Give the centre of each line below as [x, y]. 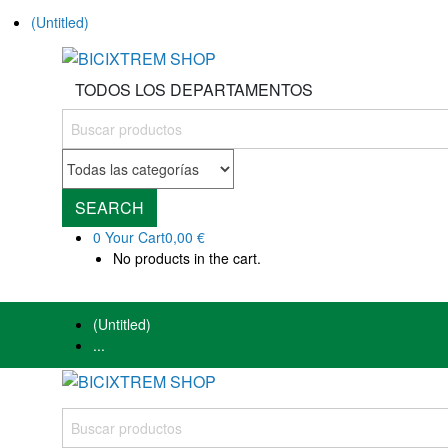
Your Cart [134, 237]
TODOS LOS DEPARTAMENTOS [194, 90]
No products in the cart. [186, 258]
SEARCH [109, 208]
